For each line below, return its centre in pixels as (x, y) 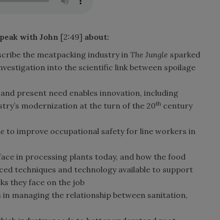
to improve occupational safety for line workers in (101, 131)
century (177, 105)
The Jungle (150, 54)
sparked (185, 54)
